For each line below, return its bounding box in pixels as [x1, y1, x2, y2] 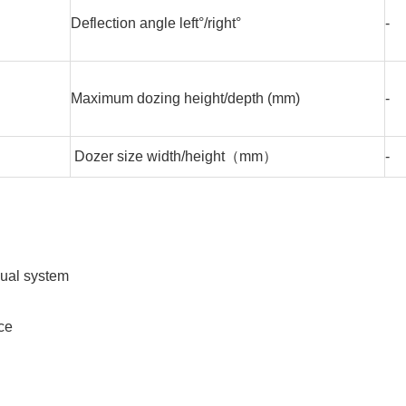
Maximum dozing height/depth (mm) [71, 91, 300, 107]
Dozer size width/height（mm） [71, 149, 277, 165]
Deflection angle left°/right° [71, 15, 241, 32]
